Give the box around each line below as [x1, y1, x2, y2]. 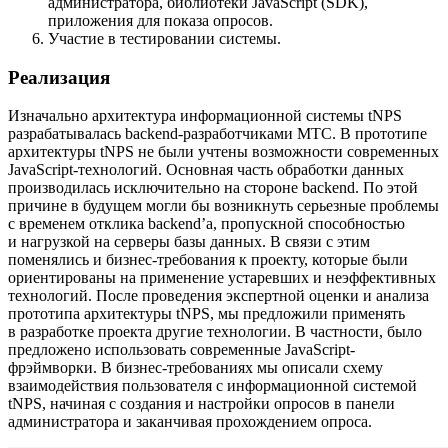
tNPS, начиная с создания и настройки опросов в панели [8, 395, 395, 413]
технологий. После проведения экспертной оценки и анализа [8, 287, 429, 305]
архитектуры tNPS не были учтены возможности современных [8, 143, 439, 161]
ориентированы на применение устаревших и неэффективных [8, 269, 436, 287]
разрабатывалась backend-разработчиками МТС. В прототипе [8, 125, 427, 143]
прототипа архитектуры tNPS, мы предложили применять [8, 305, 405, 323]
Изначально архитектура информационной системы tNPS [8, 107, 402, 125]
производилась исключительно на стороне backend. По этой [8, 179, 418, 197]
